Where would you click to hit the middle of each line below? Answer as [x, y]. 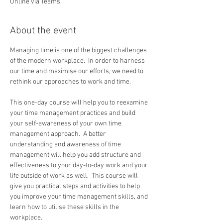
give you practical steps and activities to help [76, 186]
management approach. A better [59, 134]
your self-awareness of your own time [66, 124]
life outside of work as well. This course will [75, 176]
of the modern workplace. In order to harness [78, 61]
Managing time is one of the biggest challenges [79, 51]
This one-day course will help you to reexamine [80, 103]
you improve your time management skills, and [80, 197]
